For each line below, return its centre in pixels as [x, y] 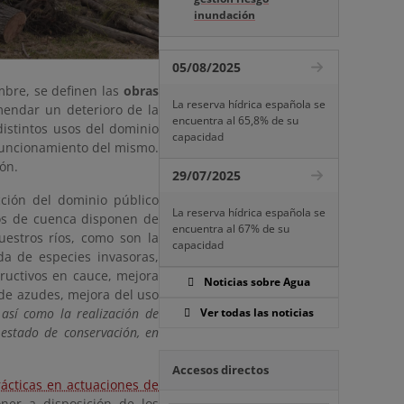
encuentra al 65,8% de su [235, 120]
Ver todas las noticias [257, 312]
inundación [225, 15]
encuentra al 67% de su [231, 229]
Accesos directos [220, 370]
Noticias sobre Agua [257, 282]
